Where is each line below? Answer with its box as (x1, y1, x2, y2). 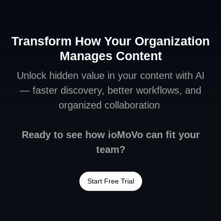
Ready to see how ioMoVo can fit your (21, 129, 200, 140)
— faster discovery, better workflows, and (20, 84, 201, 96)
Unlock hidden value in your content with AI (16, 70, 205, 81)
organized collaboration (58, 99, 163, 110)
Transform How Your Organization (11, 34, 210, 48)
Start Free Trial (87, 177, 134, 185)
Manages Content (59, 48, 162, 63)
